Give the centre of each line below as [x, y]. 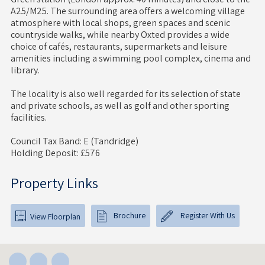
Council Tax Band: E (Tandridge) [74, 141]
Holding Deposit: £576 [55, 153]
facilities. [28, 118]
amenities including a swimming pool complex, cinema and [130, 59]
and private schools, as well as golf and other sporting [120, 106]
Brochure [129, 216]
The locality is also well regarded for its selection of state [125, 94]
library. [25, 70]
